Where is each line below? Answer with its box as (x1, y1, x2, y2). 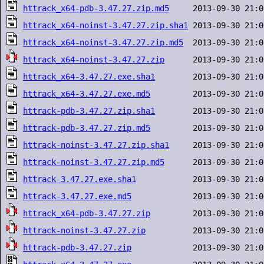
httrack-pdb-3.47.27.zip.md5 (23, 123, 150, 133)
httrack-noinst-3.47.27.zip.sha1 (23, 140, 169, 150)
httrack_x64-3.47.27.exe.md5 (23, 89, 150, 98)
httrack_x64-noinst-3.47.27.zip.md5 (23, 38, 183, 47)
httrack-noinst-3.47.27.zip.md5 (23, 157, 164, 167)
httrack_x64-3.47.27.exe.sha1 (23, 72, 155, 81)
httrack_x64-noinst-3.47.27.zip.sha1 (23, 21, 188, 30)
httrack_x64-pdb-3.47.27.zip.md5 (23, 4, 169, 13)
